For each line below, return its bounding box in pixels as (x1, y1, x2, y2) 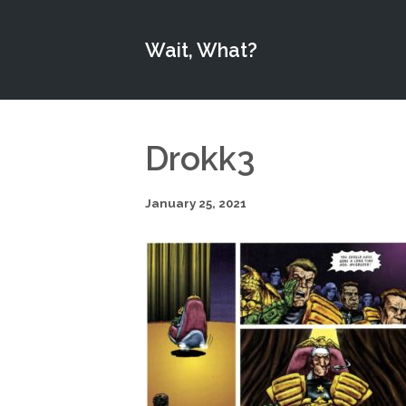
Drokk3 (145, 139, 256, 179)
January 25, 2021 (145, 195, 246, 210)
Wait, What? (145, 38, 257, 62)
